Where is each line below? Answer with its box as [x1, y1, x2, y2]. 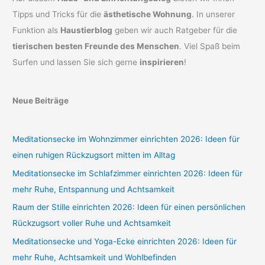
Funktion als [12, 25, 61, 35]
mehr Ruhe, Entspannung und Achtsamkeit [12, 184, 175, 194]
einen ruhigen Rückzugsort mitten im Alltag [12, 150, 176, 160]
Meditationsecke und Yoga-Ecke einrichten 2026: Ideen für [12, 236, 237, 246]
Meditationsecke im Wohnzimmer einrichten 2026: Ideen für [12, 134, 240, 144]
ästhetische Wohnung [104, 9, 192, 19]
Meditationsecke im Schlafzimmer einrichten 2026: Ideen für [12, 168, 243, 178]
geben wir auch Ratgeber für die [112, 25, 238, 35]
